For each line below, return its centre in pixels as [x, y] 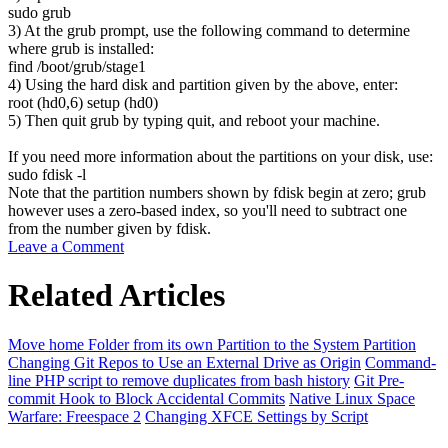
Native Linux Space [352, 398]
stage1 [126, 66]
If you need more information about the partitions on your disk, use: [220, 156]
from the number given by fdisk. [109, 228]
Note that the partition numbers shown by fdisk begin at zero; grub [217, 192]
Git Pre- [379, 380]
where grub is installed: [81, 48]
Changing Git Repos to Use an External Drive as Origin [184, 362]
